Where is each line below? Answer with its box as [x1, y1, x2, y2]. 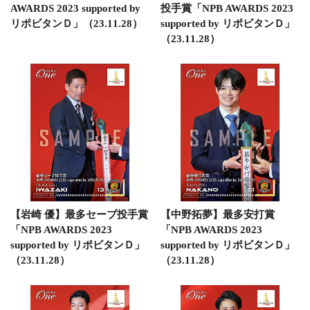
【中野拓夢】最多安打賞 [160, 209, 275, 220]
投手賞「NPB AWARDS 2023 [160, 2, 293, 14]
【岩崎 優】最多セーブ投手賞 [10, 209, 148, 220]
